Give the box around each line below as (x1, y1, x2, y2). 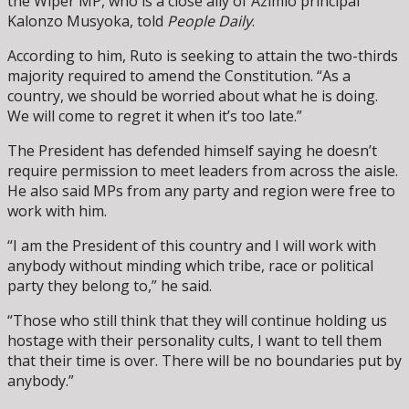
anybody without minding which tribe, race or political (7, 255, 373, 276)
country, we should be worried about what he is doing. (7, 85, 378, 106)
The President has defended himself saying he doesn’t (7, 140, 377, 161)
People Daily (167, 10, 252, 31)
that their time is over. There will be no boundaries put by (7, 350, 402, 371)
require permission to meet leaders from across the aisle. (7, 160, 398, 181)
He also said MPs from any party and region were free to (7, 180, 395, 201)
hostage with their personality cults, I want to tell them (7, 330, 382, 351)
